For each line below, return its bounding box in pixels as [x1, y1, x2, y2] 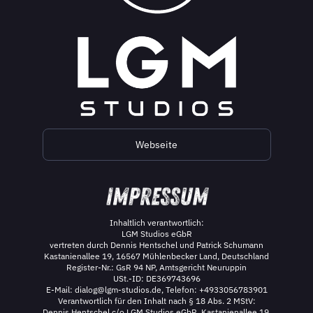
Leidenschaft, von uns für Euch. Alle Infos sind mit [51, 5, 242, 16]
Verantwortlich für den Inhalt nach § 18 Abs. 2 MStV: [57, 296, 256, 307]
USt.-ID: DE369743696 [112, 273, 201, 284]
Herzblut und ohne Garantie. [51, 16, 158, 27]
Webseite [136, 138, 177, 151]
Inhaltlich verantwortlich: [109, 217, 204, 228]
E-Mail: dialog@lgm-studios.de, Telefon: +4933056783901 [45, 284, 268, 296]
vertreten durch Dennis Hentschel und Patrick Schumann [50, 240, 263, 251]
